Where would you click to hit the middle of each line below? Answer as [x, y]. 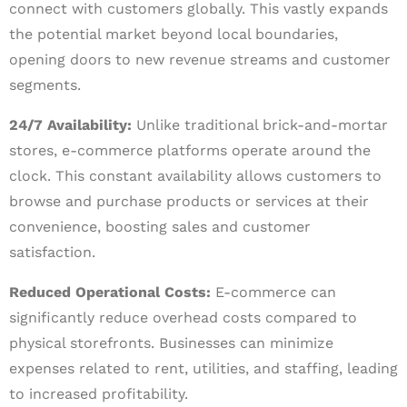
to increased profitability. [99, 394]
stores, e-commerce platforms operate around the [190, 150]
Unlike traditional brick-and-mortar [260, 125]
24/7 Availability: [70, 125]
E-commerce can [273, 292]
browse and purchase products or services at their [189, 201]
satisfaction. [52, 252]
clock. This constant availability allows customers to [195, 176]
